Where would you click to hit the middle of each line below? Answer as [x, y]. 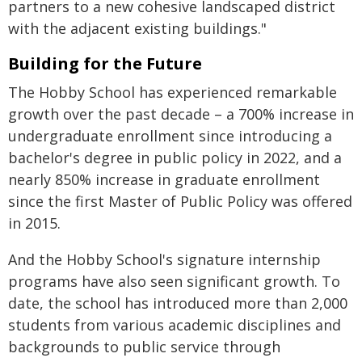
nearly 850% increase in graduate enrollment [164, 179]
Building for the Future [105, 63]
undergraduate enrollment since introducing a [170, 136]
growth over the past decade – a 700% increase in [181, 114]
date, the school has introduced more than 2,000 [178, 303]
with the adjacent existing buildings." [137, 28]
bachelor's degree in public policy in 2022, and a [175, 158]
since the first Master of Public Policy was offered [180, 201]
